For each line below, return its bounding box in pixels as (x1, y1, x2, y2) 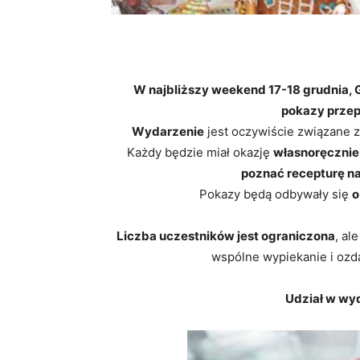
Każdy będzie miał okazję (127, 145, 273, 160)
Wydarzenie (131, 124, 204, 139)
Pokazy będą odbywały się (199, 186, 352, 202)
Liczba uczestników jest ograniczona (117, 228, 335, 243)
